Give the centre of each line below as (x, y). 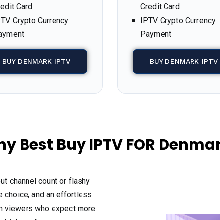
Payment (156, 34)
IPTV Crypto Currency (178, 20)
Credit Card (160, 7)
